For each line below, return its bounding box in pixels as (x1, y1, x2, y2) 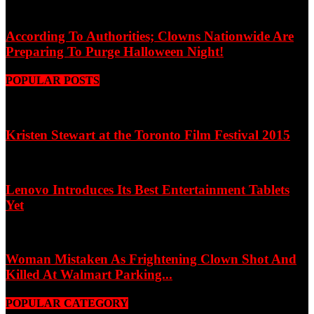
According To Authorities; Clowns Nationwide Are (6, 29, 294, 44)
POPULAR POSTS (6, 74, 100, 87)
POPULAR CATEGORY (6, 297, 128, 310)
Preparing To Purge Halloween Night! (6, 44, 224, 60)
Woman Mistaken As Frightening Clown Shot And (6, 252, 296, 267)
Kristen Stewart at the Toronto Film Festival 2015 (6, 128, 290, 143)
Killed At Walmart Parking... (6, 267, 172, 282)
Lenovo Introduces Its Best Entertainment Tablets (6, 182, 289, 197)
